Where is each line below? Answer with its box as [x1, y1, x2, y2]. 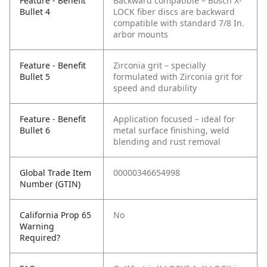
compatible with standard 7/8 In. [113, 17, 244, 29]
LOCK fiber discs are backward [113, 6, 235, 18]
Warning [20, 221, 54, 232]
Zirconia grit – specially [113, 60, 206, 72]
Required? [20, 232, 60, 244]
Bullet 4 [20, 6, 50, 18]
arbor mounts [113, 29, 168, 41]
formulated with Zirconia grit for [113, 71, 243, 83]
